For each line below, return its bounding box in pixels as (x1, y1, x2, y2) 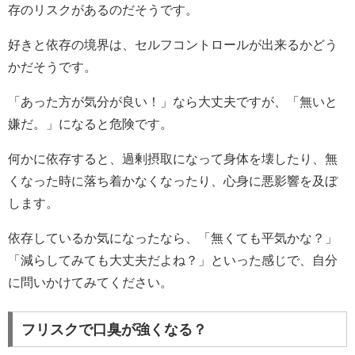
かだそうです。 (8, 60, 97, 74)
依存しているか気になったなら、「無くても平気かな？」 (8, 231, 338, 246)
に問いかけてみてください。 (8, 276, 173, 290)
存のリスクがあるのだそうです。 (8, 3, 198, 17)
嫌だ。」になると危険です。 (8, 117, 173, 132)
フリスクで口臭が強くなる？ (21, 321, 207, 338)
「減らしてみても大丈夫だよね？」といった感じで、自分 (8, 254, 338, 268)
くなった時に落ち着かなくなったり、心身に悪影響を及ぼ (8, 174, 338, 189)
